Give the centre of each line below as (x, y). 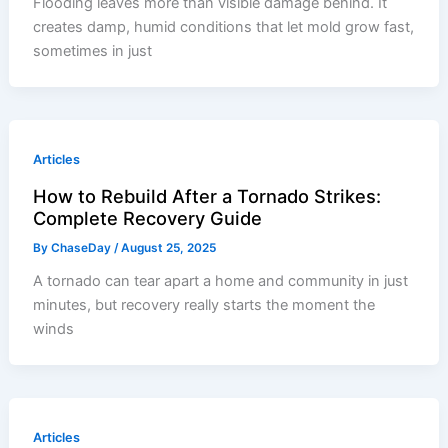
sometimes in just (93, 50)
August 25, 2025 (169, 247)
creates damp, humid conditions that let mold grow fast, (224, 26)
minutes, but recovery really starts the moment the (204, 304)
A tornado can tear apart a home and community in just (221, 280)
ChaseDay (83, 247)
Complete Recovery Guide (148, 217)
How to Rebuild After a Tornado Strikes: (207, 195)
